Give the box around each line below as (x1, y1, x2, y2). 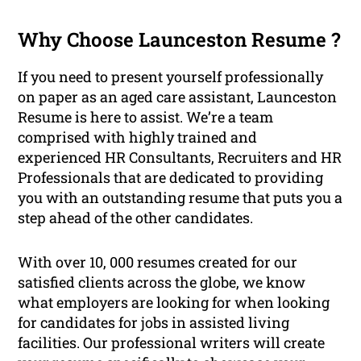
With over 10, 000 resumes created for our (18, 252, 298, 272)
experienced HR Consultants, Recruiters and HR (18, 147, 342, 168)
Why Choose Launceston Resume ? (18, 27, 342, 53)
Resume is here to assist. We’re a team (18, 107, 274, 127)
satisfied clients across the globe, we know (18, 272, 306, 293)
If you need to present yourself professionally (18, 67, 324, 87)
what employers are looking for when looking (18, 293, 330, 313)
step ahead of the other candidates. (18, 208, 254, 228)
